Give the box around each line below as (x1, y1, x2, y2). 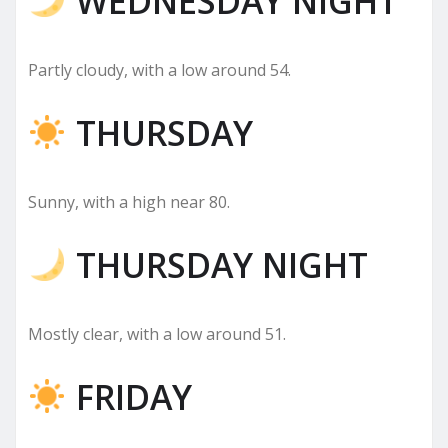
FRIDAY (66, 373, 192, 420)
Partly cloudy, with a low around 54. (28, 58, 291, 81)
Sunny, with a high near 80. (28, 190, 230, 213)
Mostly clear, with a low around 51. (28, 322, 286, 345)
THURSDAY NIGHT (66, 241, 368, 288)
